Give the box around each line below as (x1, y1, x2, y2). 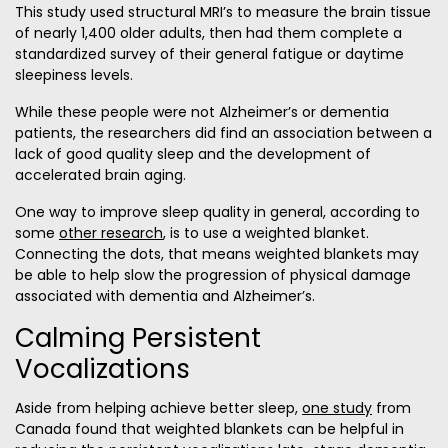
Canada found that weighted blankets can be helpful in (15, 419, 404, 440)
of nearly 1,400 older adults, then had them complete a (15, 23, 402, 44)
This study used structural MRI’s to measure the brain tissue (15, 2, 431, 23)
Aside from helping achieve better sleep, (15, 398, 302, 419)
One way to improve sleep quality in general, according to (15, 202, 420, 223)
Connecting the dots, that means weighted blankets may (15, 244, 419, 265)
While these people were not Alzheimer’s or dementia (15, 102, 389, 123)
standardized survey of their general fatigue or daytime (15, 44, 404, 65)
